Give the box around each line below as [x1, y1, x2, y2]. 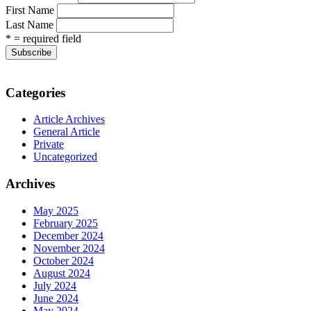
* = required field [6, 32, 81, 44]
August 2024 [33, 267, 90, 279]
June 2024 [33, 292, 78, 304]
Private [33, 138, 64, 151]
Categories [6, 85, 65, 100]
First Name [6, 3, 54, 16]
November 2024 [33, 242, 105, 254]
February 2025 [33, 217, 98, 229]
